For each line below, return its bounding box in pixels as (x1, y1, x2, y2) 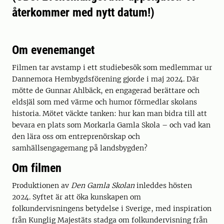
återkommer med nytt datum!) (12, 5, 154, 19)
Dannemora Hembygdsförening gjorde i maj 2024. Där (12, 74, 199, 83)
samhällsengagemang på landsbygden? (12, 143, 147, 152)
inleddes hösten (134, 181, 192, 190)
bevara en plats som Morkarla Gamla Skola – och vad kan (12, 120, 210, 129)
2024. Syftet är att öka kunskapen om (12, 192, 141, 201)
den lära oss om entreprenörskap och (12, 132, 140, 141)
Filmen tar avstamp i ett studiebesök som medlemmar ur (12, 63, 212, 72)
